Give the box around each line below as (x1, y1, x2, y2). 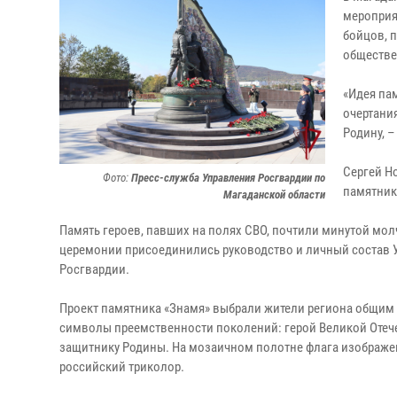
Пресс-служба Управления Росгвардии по (131, 171, 325, 184)
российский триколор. (59, 359, 184, 375)
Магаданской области (223, 188, 325, 201)
